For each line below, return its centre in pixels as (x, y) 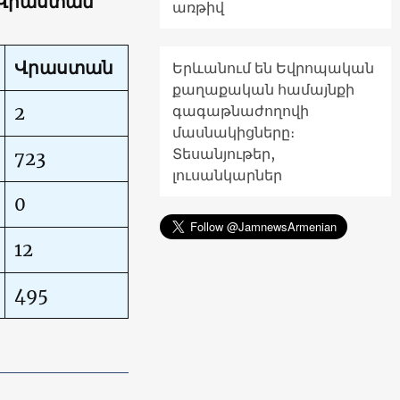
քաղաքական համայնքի (263, 89)
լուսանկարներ (227, 175)
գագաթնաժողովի (241, 110)
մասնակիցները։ (233, 132)
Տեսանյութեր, (224, 153)
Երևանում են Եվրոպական (273, 67)
